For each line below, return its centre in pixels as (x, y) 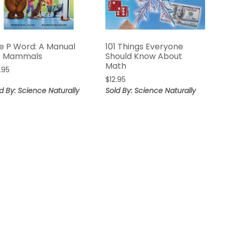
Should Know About (144, 56)
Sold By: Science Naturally (151, 91)
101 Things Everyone (145, 47)
